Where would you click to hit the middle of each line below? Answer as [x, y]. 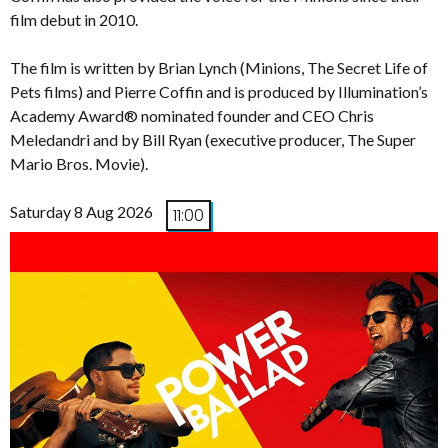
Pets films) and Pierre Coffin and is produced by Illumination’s [219, 92]
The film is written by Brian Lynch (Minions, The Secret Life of [219, 68]
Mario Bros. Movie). [79, 164]
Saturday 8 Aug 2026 [81, 212]
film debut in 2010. [74, 20]
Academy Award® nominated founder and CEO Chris [192, 116]
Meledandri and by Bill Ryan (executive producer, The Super [213, 140]
